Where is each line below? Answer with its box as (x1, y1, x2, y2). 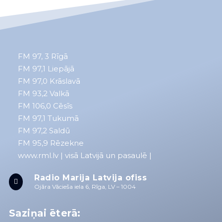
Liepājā (45, 64, 74, 74)
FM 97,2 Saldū (17, 126, 70, 136)
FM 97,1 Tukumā (17, 113, 79, 123)
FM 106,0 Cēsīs (17, 101, 72, 111)
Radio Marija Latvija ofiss (34, 173, 147, 183)
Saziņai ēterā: (8, 208, 81, 220)
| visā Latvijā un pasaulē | (58, 151, 152, 161)
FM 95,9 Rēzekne (17, 138, 84, 148)
